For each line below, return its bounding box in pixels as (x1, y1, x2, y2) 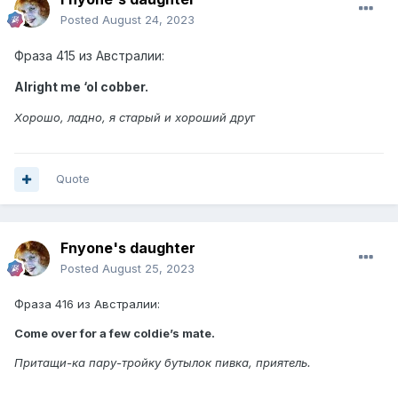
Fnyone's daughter (60, 239, 195, 258)
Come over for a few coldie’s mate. (14, 326, 215, 341)
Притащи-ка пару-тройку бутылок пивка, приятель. (14, 355, 311, 370)
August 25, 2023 (102, 261, 195, 276)
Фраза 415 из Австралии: (14, 48, 164, 64)
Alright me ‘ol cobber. (14, 79, 148, 95)
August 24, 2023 (102, 12, 195, 28)
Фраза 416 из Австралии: (14, 297, 160, 312)
